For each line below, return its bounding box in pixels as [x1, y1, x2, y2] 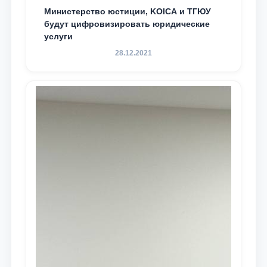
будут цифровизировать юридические [44, 19, 210, 29]
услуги [44, 32, 73, 41]
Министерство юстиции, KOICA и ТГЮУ [44, 7, 211, 16]
